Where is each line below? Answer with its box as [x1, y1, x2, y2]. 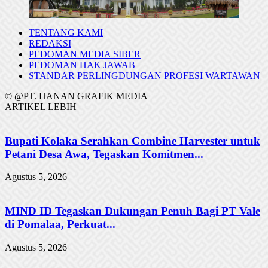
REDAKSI [29, 38, 71, 48]
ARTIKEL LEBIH [5, 101, 77, 112]
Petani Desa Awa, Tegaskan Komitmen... [5, 147, 203, 160]
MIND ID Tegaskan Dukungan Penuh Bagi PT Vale [5, 205, 260, 218]
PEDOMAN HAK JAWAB [29, 59, 135, 70]
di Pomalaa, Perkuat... [5, 218, 115, 231]
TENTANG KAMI [29, 27, 103, 38]
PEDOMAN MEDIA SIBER [29, 48, 141, 59]
